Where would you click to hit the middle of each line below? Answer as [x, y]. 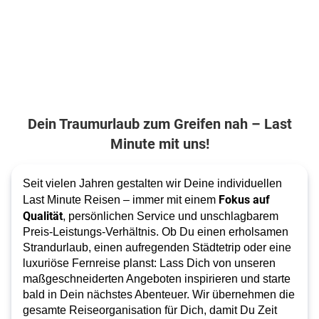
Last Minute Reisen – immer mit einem [121, 200]
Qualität [43, 215]
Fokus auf [244, 199]
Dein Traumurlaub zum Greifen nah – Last [159, 123]
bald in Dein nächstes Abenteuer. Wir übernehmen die [159, 294]
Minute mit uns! [159, 143]
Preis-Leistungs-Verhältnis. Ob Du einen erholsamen [156, 232]
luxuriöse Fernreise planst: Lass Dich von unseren [149, 263]
